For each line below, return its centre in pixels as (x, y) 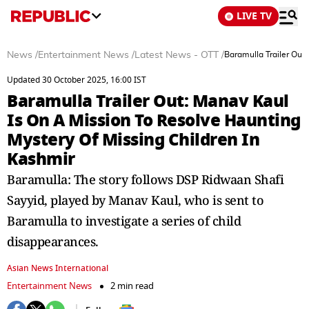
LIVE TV (254, 16)
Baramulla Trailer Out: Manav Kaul (148, 101)
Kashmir (41, 159)
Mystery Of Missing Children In (133, 140)
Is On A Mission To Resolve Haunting (154, 120)
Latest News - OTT (178, 55)
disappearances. (53, 241)
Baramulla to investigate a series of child (124, 221)
